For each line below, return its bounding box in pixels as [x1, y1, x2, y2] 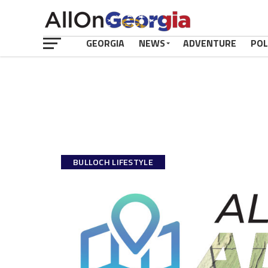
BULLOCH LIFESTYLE [73, 156, 153, 169]
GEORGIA [86, 36, 124, 50]
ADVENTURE [183, 36, 236, 50]
